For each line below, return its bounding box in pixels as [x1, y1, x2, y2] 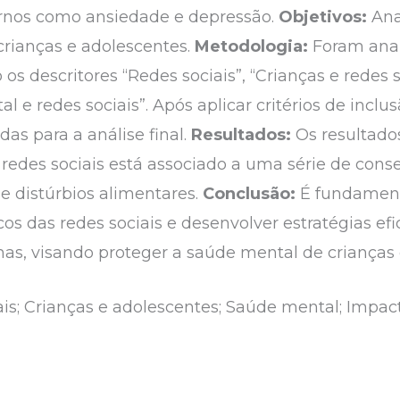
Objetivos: [279, 6, 372, 27]
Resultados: [191, 124, 296, 145]
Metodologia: [195, 36, 313, 56]
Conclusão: [203, 183, 301, 204]
